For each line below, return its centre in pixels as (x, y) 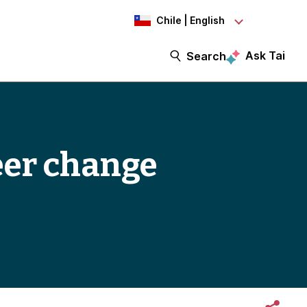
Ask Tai (265, 56)
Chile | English (191, 20)
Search (206, 56)
